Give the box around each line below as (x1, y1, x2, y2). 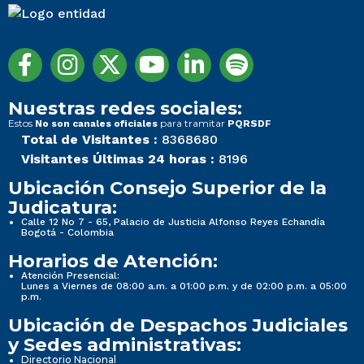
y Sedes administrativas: (8, 333, 241, 357)
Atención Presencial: (21, 270, 119, 282)
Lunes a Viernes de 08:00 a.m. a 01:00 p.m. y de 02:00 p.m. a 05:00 (21, 280, 347, 292)
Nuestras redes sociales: (8, 97, 242, 120)
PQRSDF (227, 118, 271, 130)
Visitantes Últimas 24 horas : (21, 151, 214, 167)
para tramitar (158, 117, 227, 130)
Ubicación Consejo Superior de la (8, 176, 327, 200)
